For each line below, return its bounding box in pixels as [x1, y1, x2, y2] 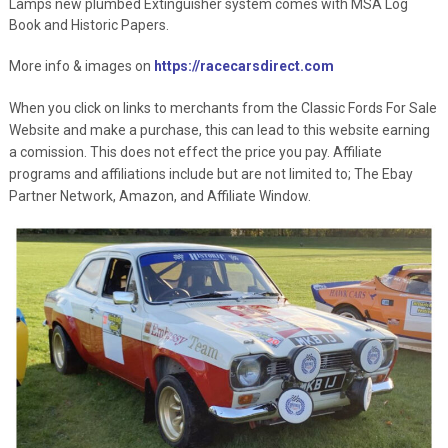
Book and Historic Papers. [8, 16, 169, 33]
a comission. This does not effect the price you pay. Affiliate [8, 143, 382, 160]
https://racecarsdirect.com [153, 57, 334, 74]
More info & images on [8, 57, 154, 74]
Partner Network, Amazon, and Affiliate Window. [8, 187, 311, 204]
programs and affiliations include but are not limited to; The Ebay [8, 165, 413, 182]
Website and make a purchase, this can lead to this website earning [8, 121, 430, 138]
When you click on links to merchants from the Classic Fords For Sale [8, 99, 437, 116]
